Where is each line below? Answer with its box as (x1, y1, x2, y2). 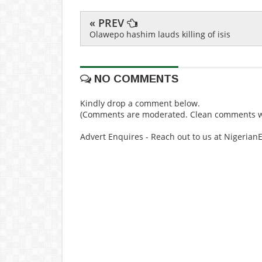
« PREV (89, 16, 127, 30)
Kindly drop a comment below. (80, 98, 200, 109)
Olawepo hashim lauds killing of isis (89, 29, 230, 40)
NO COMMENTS (91, 73, 178, 85)
